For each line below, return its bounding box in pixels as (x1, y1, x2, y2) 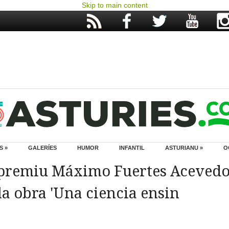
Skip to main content (81, 1, 148, 9)
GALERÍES (28, 145, 57, 151)
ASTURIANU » (165, 145, 203, 151)
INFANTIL (119, 145, 145, 151)
